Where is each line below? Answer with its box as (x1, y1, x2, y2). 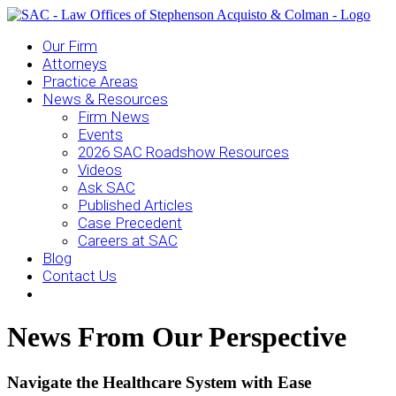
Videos (78, 161, 122, 179)
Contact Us (42, 267, 117, 285)
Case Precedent (78, 214, 182, 232)
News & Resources (42, 90, 168, 108)
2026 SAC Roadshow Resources (78, 143, 289, 161)
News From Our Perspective (7, 321, 346, 354)
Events (78, 126, 123, 143)
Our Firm (42, 37, 97, 55)
